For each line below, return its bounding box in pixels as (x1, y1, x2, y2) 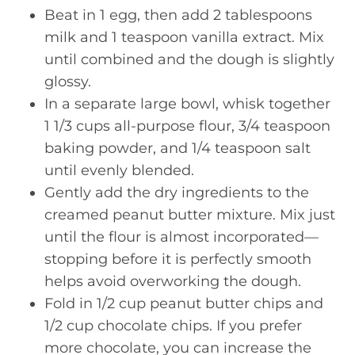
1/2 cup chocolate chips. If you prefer (44, 316, 302, 334)
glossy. (44, 72, 91, 90)
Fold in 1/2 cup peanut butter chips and (44, 294, 323, 312)
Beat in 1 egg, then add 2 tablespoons (44, 6, 312, 24)
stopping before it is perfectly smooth (44, 250, 311, 268)
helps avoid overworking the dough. (44, 272, 301, 290)
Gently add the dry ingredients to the (44, 183, 309, 201)
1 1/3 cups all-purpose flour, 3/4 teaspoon (44, 116, 330, 135)
